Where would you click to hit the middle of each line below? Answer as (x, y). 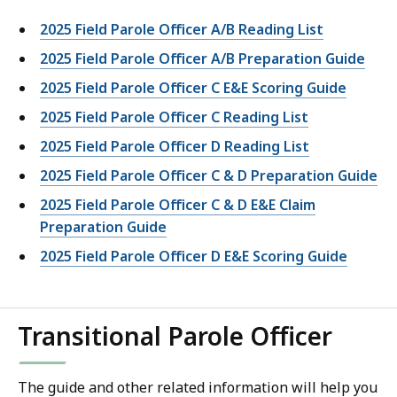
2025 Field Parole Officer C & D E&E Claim (178, 205)
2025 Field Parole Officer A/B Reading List (182, 30)
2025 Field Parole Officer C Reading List (174, 117)
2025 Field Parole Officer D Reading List (175, 147)
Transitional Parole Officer (175, 336)
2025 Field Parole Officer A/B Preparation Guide (202, 59)
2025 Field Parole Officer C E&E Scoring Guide (193, 88)
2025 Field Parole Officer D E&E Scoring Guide (194, 257)
